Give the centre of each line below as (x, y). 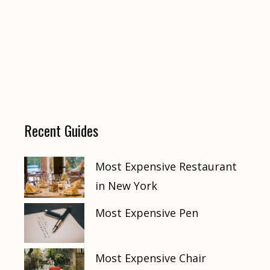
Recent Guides (61, 130)
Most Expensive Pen (147, 212)
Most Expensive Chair (151, 258)
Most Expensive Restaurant (166, 167)
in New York (126, 186)
